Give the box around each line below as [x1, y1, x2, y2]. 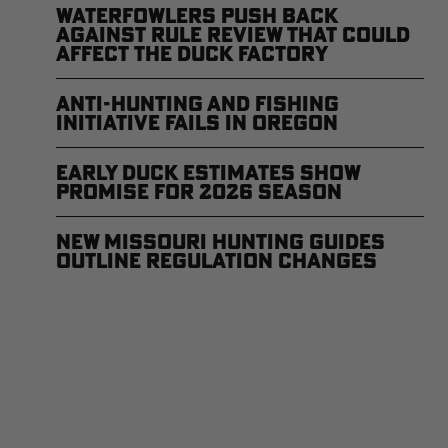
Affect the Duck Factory [56, 40, 328, 66]
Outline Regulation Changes [56, 247, 377, 273]
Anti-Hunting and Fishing [56, 90, 339, 116]
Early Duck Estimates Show [56, 159, 360, 185]
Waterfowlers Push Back [56, 2, 338, 28]
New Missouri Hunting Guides [56, 228, 385, 254]
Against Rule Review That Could [56, 21, 410, 47]
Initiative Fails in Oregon [56, 109, 338, 135]
